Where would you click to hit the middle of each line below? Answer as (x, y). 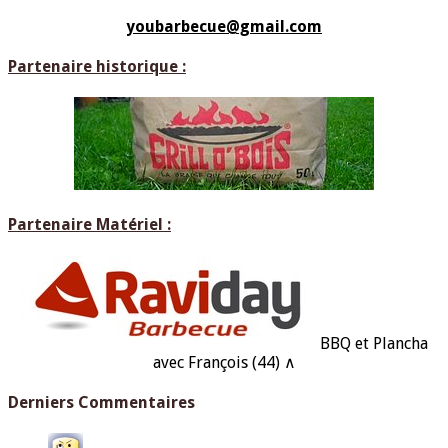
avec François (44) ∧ (224, 362)
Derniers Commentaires (101, 402)
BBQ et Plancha (374, 343)
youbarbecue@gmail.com (224, 26)
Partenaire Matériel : (89, 225)
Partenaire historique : (97, 66)
